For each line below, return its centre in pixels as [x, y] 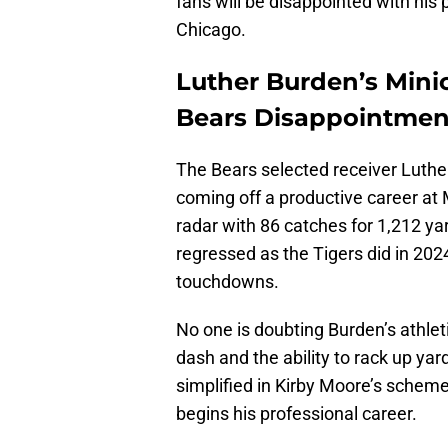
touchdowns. [227, 282]
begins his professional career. [298, 414]
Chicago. [211, 30]
